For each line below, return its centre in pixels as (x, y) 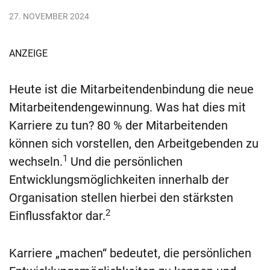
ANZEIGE (28, 54)
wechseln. (36, 162)
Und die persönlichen (125, 162)
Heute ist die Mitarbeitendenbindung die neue (131, 89)
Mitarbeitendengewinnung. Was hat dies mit (127, 108)
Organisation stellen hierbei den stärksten (121, 198)
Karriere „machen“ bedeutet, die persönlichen (130, 253)
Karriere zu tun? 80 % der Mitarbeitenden (118, 126)
